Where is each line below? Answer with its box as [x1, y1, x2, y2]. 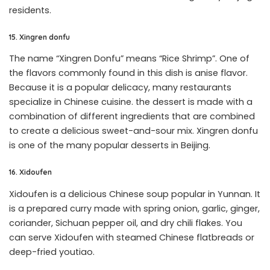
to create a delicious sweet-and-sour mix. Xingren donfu [9, 125, 258, 137]
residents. [9, 4, 51, 16]
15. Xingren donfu [9, 32, 70, 42]
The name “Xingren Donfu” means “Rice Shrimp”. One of [9, 52, 250, 65]
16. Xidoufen [9, 168, 52, 177]
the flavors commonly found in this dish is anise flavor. [9, 67, 248, 80]
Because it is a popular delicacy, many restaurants [9, 81, 231, 94]
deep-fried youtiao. [9, 245, 95, 258]
